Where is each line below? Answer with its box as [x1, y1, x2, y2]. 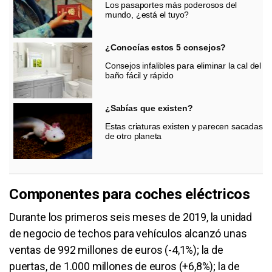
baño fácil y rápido [105, 70, 174, 80]
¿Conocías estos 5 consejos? [105, 42, 226, 52]
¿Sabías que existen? [105, 103, 193, 113]
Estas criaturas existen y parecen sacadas [105, 121, 263, 131]
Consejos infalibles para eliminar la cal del [105, 60, 262, 70]
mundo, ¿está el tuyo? [105, 9, 189, 19]
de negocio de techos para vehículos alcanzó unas [9, 226, 247, 240]
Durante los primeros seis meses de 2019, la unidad [9, 210, 253, 223]
